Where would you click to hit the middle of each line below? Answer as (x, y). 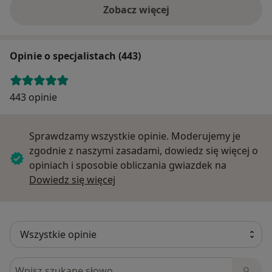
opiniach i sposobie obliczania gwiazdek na (128, 165)
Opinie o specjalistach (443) (75, 56)
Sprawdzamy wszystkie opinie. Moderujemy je (135, 136)
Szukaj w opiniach (53, 264)
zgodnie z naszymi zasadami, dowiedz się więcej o (144, 150)
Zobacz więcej (136, 9)
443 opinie (33, 97)
